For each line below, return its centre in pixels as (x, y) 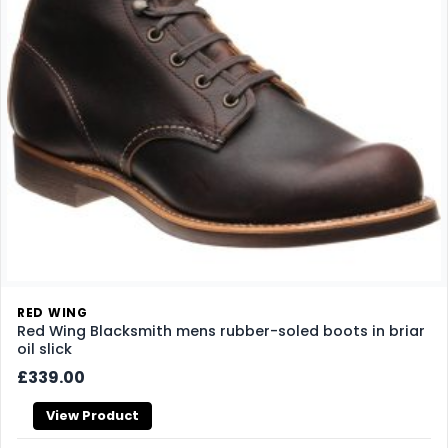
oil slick (44, 349)
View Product (92, 416)
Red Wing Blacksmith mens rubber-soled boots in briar (221, 331)
